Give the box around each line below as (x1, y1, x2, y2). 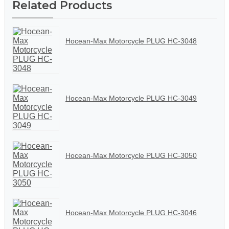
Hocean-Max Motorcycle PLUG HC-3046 (65, 209, 197, 217)
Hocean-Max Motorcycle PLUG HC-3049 (65, 94, 197, 103)
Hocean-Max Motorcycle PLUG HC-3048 (65, 37, 197, 45)
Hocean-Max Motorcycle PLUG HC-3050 (65, 151, 197, 160)
